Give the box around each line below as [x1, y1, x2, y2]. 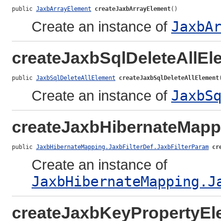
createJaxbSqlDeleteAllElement [119, 74, 219, 82]
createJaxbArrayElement [95, 5, 171, 13]
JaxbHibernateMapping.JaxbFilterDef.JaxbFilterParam [36, 144, 209, 151]
